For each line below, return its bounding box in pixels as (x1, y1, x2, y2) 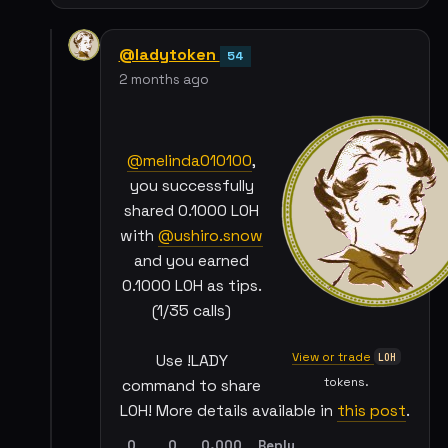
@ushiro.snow (158, 226, 264, 247)
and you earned (134, 251, 250, 272)
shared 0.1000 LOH (124, 201, 260, 222)
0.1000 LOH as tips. (121, 276, 262, 297)
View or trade (291, 348, 374, 364)
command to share (122, 376, 262, 397)
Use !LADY (155, 351, 228, 372)
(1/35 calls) (152, 301, 232, 322)
